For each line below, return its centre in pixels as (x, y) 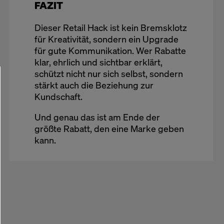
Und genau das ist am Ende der (97, 117)
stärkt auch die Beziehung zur (94, 85)
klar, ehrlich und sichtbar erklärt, (98, 62)
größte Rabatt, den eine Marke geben (109, 128)
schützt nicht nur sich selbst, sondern (108, 73)
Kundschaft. (58, 96)
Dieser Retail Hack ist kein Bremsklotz (110, 27)
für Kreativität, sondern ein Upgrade (106, 39)
